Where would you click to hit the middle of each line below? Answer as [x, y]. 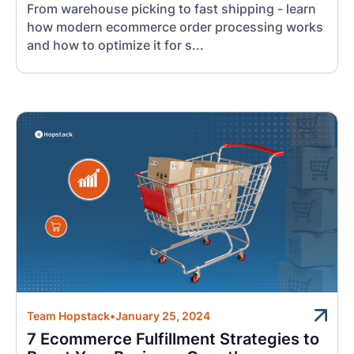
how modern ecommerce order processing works [175, 27]
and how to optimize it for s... [116, 45]
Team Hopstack [69, 316]
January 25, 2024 [163, 316]
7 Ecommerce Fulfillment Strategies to [173, 339]
